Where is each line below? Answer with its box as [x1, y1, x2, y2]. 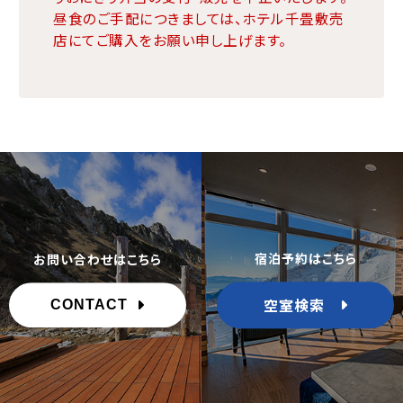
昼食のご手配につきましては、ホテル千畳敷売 [53, 7, 345, 28]
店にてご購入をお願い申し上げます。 [53, 29, 287, 49]
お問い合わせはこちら [32, 249, 162, 268]
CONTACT [49, 296, 137, 312]
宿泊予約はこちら [254, 248, 357, 267]
